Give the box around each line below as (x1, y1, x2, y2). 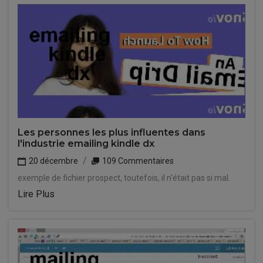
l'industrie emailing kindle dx (18, 138, 154, 149)
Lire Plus (18, 188, 55, 200)
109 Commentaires (100, 156, 174, 166)
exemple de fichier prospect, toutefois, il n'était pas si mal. (18, 173, 230, 183)
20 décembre (27, 156, 78, 166)
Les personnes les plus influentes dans (18, 127, 205, 138)
